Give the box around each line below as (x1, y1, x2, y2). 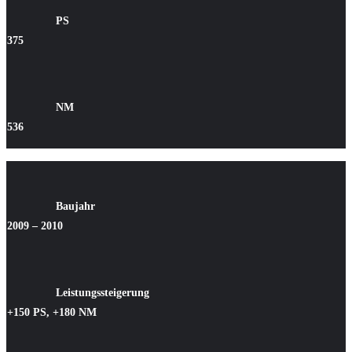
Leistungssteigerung (56, 287, 149, 299)
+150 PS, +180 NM (7, 306, 97, 319)
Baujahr (56, 200, 95, 213)
